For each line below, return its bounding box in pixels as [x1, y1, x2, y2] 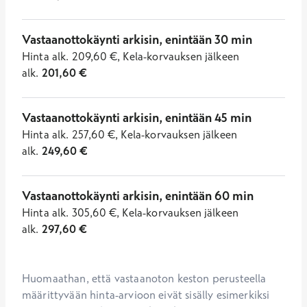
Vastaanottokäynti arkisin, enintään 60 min [22, 188, 254, 204]
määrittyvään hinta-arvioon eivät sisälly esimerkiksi [22, 288, 270, 302]
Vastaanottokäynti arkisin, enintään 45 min [22, 110, 251, 125]
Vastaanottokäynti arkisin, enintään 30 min [22, 32, 252, 47]
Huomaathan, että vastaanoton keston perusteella [22, 271, 267, 285]
